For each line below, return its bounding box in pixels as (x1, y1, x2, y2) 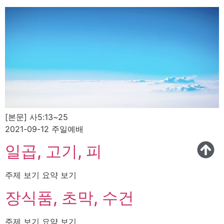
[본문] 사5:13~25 (5, 112, 68, 122)
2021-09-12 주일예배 (5, 124, 83, 134)
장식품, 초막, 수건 (5, 187, 134, 207)
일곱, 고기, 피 (5, 141, 102, 161)
